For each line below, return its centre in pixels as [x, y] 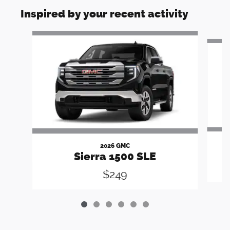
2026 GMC [115, 146]
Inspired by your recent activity [104, 13]
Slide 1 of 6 [26, 35]
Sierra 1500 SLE [115, 156]
